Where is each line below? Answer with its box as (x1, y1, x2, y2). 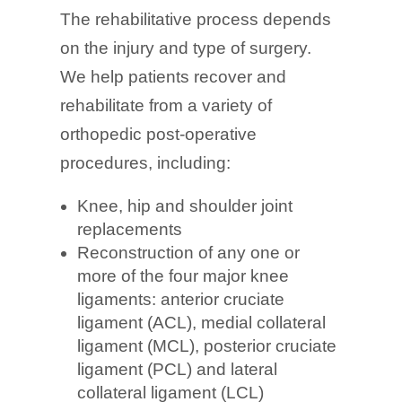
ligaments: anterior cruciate (77, 289, 285, 309)
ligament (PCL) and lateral (77, 359, 278, 379)
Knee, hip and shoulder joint (77, 196, 293, 215)
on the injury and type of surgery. (60, 38, 312, 57)
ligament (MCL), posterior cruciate (77, 336, 337, 355)
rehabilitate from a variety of (60, 95, 273, 115)
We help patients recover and (60, 66, 287, 86)
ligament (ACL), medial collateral (77, 312, 327, 332)
